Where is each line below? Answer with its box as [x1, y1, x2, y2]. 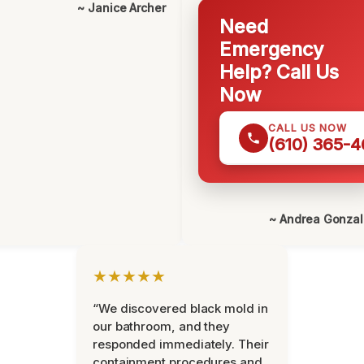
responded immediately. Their [93, 336, 269, 353]
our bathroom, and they [93, 318, 231, 335]
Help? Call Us [219, 60, 339, 84]
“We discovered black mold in [93, 301, 268, 317]
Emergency [219, 37, 324, 62]
